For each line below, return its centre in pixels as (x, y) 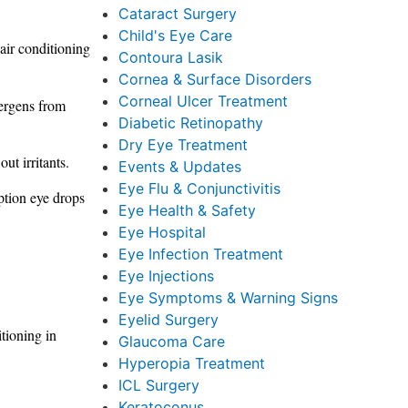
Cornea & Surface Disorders (214, 79)
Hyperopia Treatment (191, 363)
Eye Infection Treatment (200, 254)
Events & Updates (179, 167)
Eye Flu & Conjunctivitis (199, 189)
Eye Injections (166, 276)
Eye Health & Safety (187, 210)
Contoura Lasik (170, 57)
